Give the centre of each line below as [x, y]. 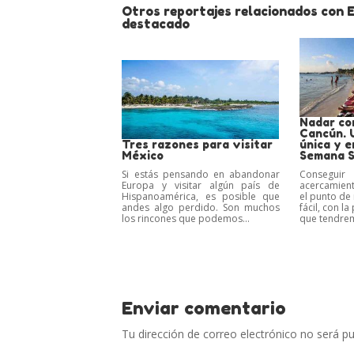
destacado [156, 24]
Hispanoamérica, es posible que [201, 197]
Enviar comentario [204, 309]
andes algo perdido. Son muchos [201, 208]
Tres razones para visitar [198, 145]
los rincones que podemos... [186, 219]
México [143, 156]
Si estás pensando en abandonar [201, 175]
